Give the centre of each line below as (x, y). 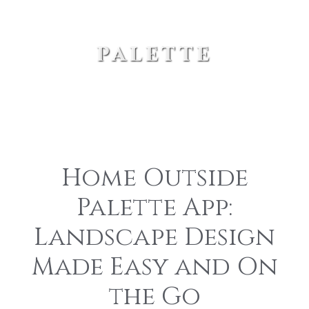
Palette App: (154, 208)
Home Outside (154, 178)
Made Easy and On (154, 267)
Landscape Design (154, 238)
